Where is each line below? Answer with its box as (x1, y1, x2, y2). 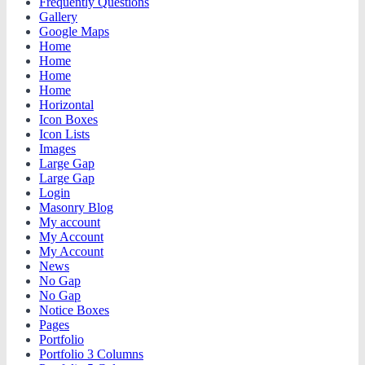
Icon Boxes (39, 112, 98, 126)
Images (39, 142, 76, 156)
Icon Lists (39, 127, 90, 141)
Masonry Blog (39, 200, 113, 214)
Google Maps (39, 24, 109, 38)
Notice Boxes (39, 303, 109, 317)
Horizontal (39, 98, 94, 112)
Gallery (39, 10, 77, 24)
